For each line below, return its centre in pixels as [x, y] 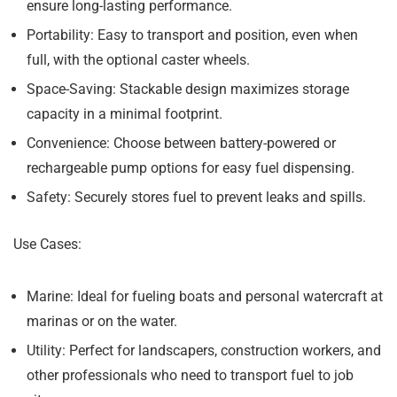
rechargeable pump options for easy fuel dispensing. [191, 168]
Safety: [49, 198]
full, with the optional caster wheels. [138, 60]
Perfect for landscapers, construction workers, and [223, 351]
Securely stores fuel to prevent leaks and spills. [218, 198]
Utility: [46, 351]
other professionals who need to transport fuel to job [190, 376]
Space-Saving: [71, 90]
